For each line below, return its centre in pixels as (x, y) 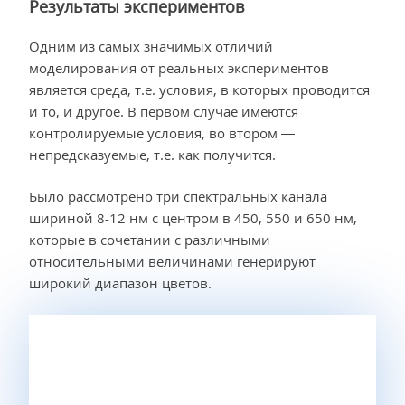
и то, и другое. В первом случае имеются (164, 111)
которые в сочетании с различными (150, 240)
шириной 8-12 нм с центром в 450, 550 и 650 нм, (193, 218)
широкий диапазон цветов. (120, 283)
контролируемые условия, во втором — (162, 132)
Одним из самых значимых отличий (151, 46)
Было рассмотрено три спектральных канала (178, 197)
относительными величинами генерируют (172, 262)
